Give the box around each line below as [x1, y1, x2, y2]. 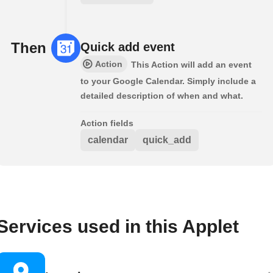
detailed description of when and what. [80, 91, 243, 101]
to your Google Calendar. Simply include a [80, 76, 256, 87]
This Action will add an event [131, 60, 252, 70]
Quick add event [80, 40, 175, 54]
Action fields [80, 118, 133, 129]
